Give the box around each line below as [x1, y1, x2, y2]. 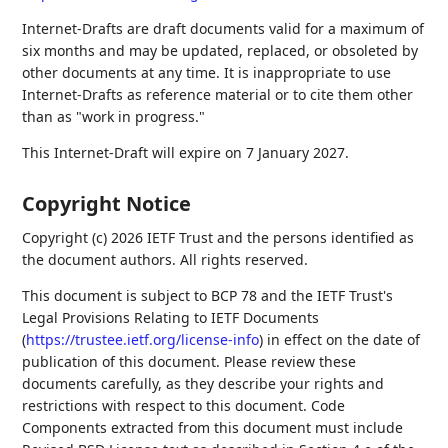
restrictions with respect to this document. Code [22, 396, 346, 415]
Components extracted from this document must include [22, 418, 404, 437]
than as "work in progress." [22, 107, 206, 126]
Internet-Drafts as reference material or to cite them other [22, 85, 414, 104]
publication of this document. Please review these [22, 352, 357, 371]
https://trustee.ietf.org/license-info [26, 330, 260, 349]
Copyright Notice [22, 190, 192, 217]
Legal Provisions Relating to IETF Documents [22, 308, 320, 327]
